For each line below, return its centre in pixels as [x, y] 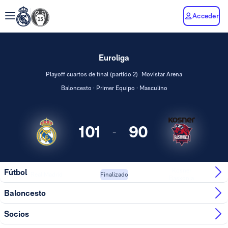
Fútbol [16, 172]
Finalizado [114, 175]
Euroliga [114, 58]
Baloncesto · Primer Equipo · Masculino [114, 88]
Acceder [206, 16]
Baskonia [182, 178]
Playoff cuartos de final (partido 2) [92, 74]
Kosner [181, 170]
